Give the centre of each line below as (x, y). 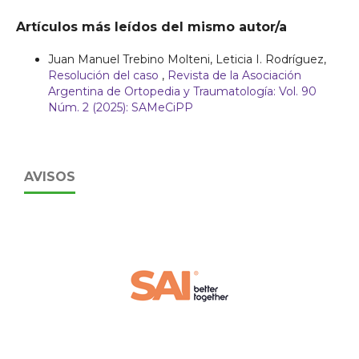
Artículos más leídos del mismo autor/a (151, 26)
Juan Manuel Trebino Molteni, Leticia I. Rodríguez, (187, 59)
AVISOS (50, 177)
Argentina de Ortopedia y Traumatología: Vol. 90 (182, 91)
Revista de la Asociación (234, 75)
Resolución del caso (105, 75)
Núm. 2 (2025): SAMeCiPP (121, 107)
